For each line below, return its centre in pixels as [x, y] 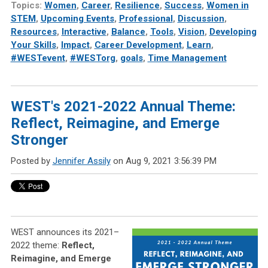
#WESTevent [38, 58]
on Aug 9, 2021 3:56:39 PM [163, 161]
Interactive [84, 32]
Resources [33, 32]
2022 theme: [36, 246]
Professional [146, 19]
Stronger [39, 140]
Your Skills [33, 45]
